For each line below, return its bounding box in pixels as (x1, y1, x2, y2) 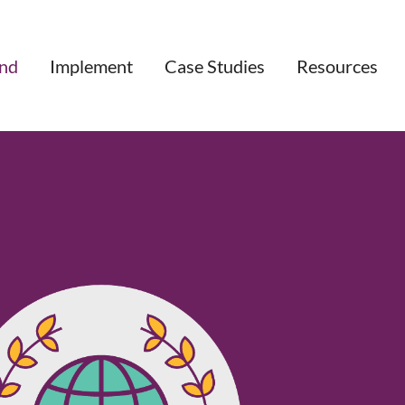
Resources (297, 54, 378, 77)
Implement (50, 54, 133, 77)
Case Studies (165, 54, 265, 77)
